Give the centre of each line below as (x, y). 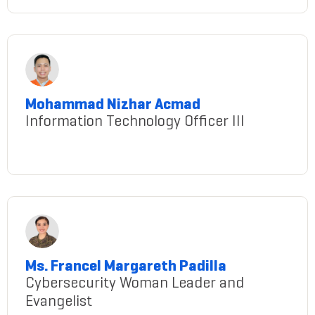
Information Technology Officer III (135, 123)
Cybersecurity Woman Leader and (135, 284)
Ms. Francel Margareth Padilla (126, 267)
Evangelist (59, 303)
